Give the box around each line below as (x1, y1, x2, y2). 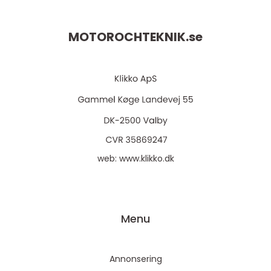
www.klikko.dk (119, 152, 174, 165)
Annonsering (109, 253, 162, 266)
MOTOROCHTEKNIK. (68, 28, 189, 46)
